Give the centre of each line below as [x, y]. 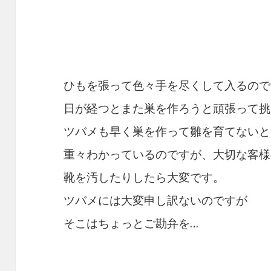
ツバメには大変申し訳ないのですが [156, 201]
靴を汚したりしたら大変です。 [144, 178]
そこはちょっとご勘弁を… [131, 224]
